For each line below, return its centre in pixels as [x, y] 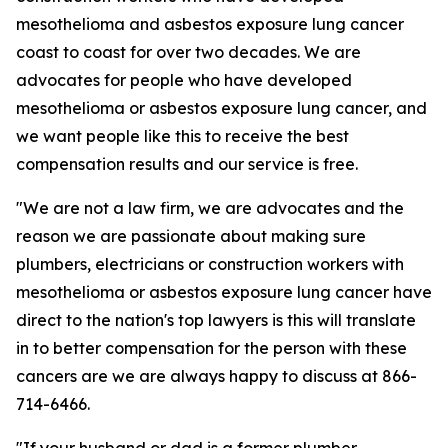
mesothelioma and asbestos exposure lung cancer [210, 24]
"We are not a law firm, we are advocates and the [210, 208]
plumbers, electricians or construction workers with [210, 264]
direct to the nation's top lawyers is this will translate [216, 320]
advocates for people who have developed [184, 80]
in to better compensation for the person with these [211, 348]
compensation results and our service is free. [187, 164]
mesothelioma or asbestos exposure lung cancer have [224, 292]
